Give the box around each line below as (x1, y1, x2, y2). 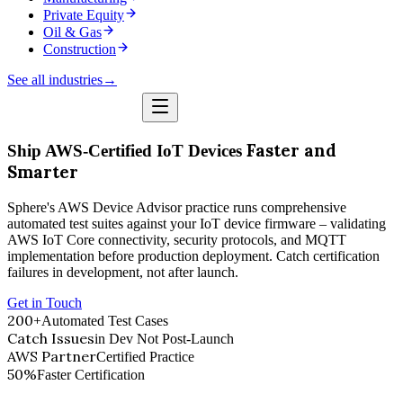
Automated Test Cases (41, 312, 168, 328)
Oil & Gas (43, 23, 102, 40)
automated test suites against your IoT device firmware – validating (7, 215, 386, 231)
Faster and (246, 139, 336, 161)
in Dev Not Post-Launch (94, 330, 234, 346)
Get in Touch (7, 294, 82, 310)
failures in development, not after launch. (7, 264, 238, 280)
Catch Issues (7, 328, 94, 347)
